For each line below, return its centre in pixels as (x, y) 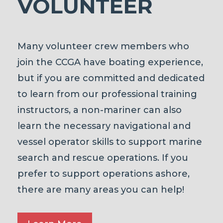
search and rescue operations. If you (103, 158)
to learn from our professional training (107, 94)
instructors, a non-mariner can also (100, 110)
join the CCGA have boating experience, (110, 62)
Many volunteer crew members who (103, 47)
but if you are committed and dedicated (111, 78)
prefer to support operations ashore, (104, 174)
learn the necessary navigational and (104, 126)
